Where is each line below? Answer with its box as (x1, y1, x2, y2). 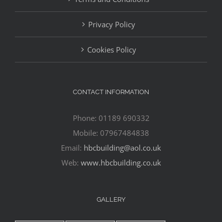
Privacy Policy (88, 19, 135, 30)
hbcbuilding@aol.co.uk (84, 143, 161, 153)
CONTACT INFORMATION (73, 88, 149, 96)
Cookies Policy (87, 45, 136, 55)
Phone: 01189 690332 (72, 113, 150, 123)
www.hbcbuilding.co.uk (80, 158, 161, 168)
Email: (61, 143, 84, 153)
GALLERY (97, 196, 125, 204)
